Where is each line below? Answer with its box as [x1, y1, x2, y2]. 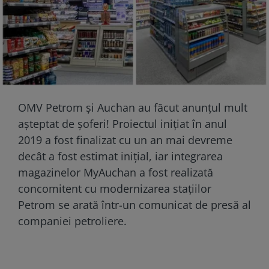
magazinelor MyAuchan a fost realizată [18, 165, 213, 180]
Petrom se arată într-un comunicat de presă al [18, 197, 251, 212]
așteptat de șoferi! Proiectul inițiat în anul [18, 116, 227, 131]
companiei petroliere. [18, 213, 127, 228]
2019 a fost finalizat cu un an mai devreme [18, 132, 232, 147]
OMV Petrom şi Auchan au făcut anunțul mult [18, 100, 247, 115]
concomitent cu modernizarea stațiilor [18, 181, 211, 196]
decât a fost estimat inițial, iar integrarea [18, 148, 223, 163]
